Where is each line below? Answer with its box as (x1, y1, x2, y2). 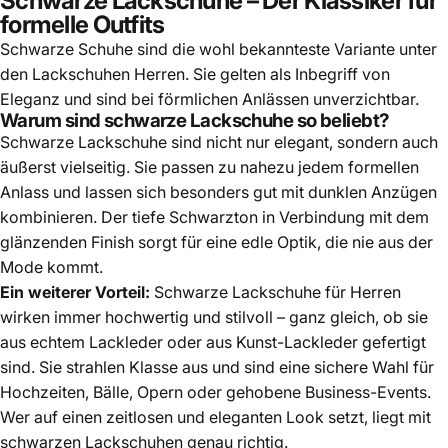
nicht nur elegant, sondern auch (202, 131, 438, 152)
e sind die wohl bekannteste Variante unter (124, 38, 437, 59)
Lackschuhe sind (78, 131, 202, 152)
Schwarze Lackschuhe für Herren (154, 281, 401, 302)
